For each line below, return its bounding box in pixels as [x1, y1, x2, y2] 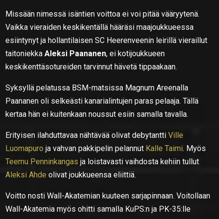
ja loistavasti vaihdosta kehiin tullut [78, 156, 199, 166]
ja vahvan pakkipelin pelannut [44, 143, 146, 153]
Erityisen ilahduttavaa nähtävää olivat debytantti [5, 130, 167, 140]
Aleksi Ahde [5, 170, 47, 179]
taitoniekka [5, 48, 45, 58]
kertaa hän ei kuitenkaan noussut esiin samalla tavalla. [5, 109, 189, 119]
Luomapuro [5, 143, 44, 153]
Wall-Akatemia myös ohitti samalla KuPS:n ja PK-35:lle [5, 204, 191, 214]
